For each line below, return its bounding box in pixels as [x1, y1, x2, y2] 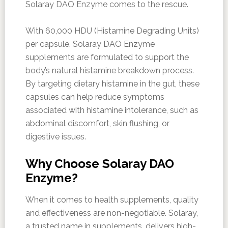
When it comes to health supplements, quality [25, 195, 198, 205]
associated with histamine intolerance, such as [25, 105, 198, 116]
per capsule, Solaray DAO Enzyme [25, 39, 155, 49]
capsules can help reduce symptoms [25, 92, 164, 102]
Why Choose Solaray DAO [25, 156, 174, 172]
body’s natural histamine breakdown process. [25, 66, 194, 76]
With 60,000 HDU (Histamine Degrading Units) [25, 26, 199, 36]
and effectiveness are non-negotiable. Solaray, [25, 208, 198, 218]
